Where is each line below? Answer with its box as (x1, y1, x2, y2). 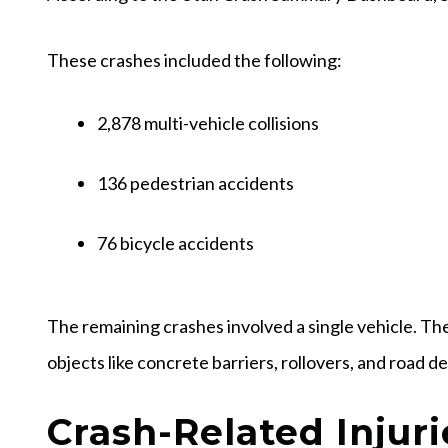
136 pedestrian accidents (97, 171, 294, 194)
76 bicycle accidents (97, 231, 254, 254)
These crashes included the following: (47, 48, 342, 71)
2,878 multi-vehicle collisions (97, 111, 319, 134)
